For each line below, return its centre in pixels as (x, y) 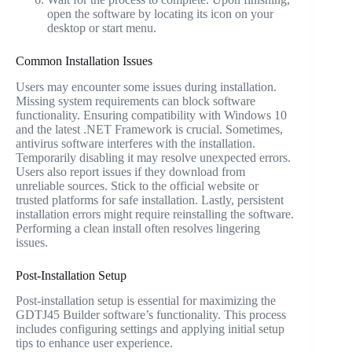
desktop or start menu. (102, 27)
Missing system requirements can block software (136, 101)
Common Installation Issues (84, 60)
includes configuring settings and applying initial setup (150, 329)
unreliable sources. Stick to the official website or (137, 185)
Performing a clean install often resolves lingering (138, 228)
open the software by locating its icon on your (160, 13)
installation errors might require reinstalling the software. (155, 214)
